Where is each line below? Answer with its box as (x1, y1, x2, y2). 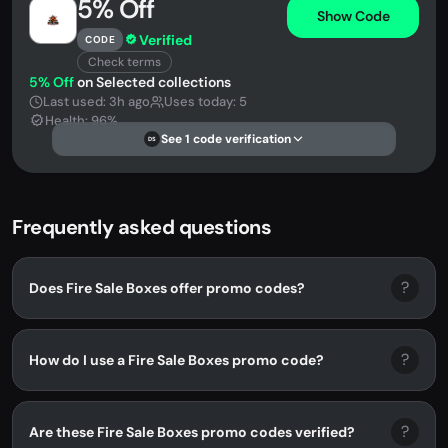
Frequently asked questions (12, 214, 271, 240)
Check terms (88, 54, 161, 70)
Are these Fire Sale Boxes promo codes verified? (29, 422, 355, 441)
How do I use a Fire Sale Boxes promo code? (29, 350, 324, 369)
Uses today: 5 (164, 93, 247, 110)
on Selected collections (74, 73, 231, 91)
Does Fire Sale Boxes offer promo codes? (29, 278, 305, 297)
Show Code (316, 6, 390, 25)
